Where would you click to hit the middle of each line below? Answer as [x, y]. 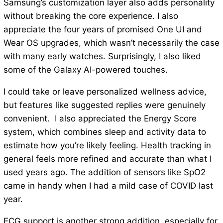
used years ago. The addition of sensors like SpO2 [104, 172]
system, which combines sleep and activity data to [105, 132]
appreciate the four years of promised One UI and [103, 30]
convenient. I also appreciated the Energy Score [100, 119]
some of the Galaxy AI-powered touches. [85, 70]
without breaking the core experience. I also [91, 16]
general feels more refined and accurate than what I [107, 159]
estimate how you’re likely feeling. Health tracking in [107, 146]
